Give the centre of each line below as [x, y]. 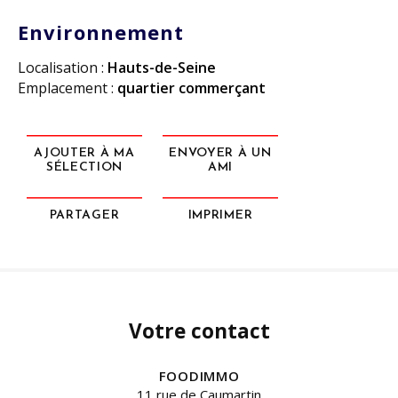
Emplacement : [68, 88]
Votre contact [199, 331]
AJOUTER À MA [84, 153]
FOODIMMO [199, 376]
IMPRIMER [220, 215]
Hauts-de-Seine [162, 68]
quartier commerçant [191, 88]
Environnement [101, 32]
